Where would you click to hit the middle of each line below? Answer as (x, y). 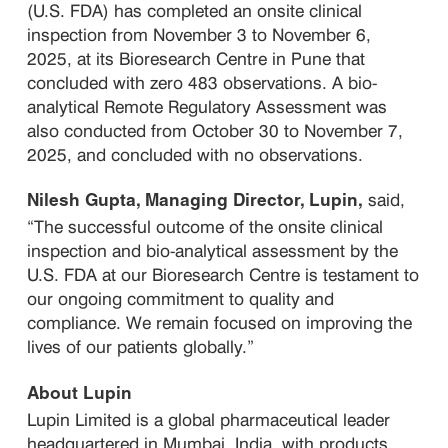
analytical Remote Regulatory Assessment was (207, 106)
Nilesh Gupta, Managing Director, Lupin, (195, 203)
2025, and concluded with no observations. (195, 154)
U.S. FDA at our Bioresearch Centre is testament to (223, 275)
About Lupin (82, 395)
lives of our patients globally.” (141, 347)
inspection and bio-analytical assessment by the (213, 251)
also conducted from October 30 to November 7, (215, 130)
